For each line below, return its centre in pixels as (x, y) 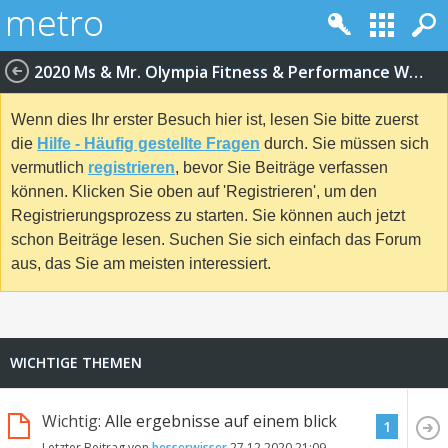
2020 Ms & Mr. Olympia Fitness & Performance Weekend (416, 72)
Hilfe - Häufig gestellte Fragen (148, 144)
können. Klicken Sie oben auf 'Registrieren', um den (194, 192)
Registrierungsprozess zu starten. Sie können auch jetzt (208, 216)
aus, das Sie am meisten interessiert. (141, 264)
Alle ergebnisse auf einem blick (221, 420)
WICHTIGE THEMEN (76, 363)
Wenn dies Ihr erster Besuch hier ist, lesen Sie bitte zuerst (214, 120)
